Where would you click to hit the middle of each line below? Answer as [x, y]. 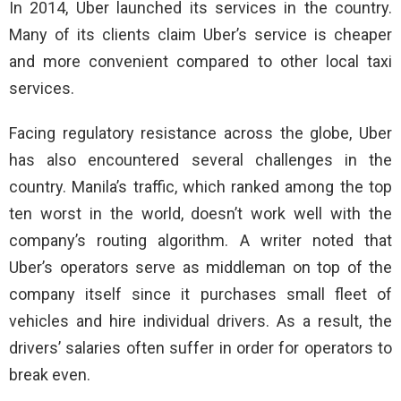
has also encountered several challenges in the [200, 159]
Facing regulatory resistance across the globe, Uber [200, 132]
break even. [50, 374]
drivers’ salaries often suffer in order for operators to [200, 347]
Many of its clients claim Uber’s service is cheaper [200, 34]
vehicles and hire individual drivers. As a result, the [200, 320]
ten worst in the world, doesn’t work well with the [200, 213]
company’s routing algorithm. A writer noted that [200, 240]
